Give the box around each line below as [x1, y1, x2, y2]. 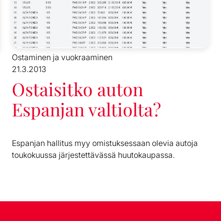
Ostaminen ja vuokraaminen [12, 52, 112, 63]
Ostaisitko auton [12, 77, 143, 101]
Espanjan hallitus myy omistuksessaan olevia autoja [12, 138, 198, 148]
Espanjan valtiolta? [12, 97, 161, 121]
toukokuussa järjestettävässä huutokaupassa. [12, 150, 175, 160]
